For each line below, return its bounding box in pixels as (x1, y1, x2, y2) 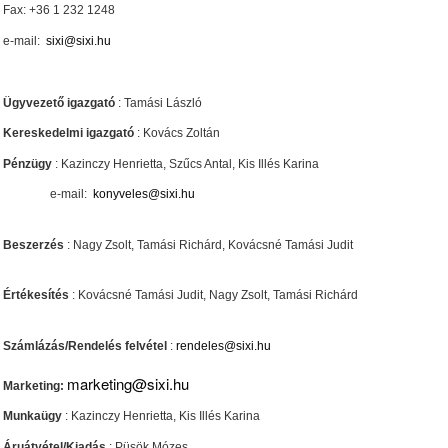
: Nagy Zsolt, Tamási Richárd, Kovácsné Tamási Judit (64, 237, 353, 252)
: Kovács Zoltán (134, 126, 220, 140)
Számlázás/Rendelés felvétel (3, 338, 167, 353)
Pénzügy (3, 156, 52, 171)
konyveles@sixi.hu (93, 187, 196, 201)
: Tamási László (115, 95, 202, 110)
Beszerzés (3, 237, 64, 252)
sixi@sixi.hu (46, 33, 111, 48)
